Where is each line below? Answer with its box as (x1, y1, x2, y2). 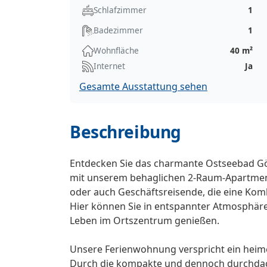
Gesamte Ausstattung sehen (79, 80, 207, 94)
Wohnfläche (94, 45, 139, 57)
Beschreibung (70, 120, 181, 144)
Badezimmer (94, 24, 143, 36)
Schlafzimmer (94, 4, 147, 16)
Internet (94, 60, 125, 72)
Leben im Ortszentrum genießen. (70, 214, 219, 228)
